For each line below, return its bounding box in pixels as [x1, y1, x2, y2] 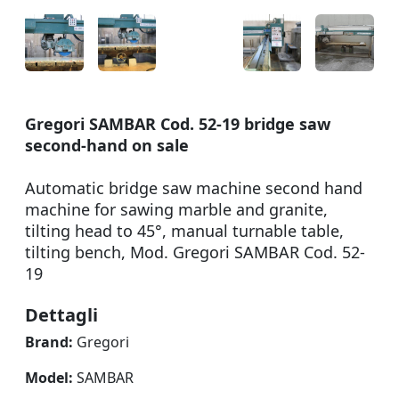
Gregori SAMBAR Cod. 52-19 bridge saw [25, 113, 330, 134]
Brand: [25, 332, 73, 352]
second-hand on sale [25, 134, 189, 156]
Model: [25, 368, 73, 387]
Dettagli [25, 303, 98, 327]
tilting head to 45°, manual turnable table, [25, 220, 344, 241]
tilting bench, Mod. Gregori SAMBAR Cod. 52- [25, 241, 365, 263]
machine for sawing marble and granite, [25, 199, 328, 220]
